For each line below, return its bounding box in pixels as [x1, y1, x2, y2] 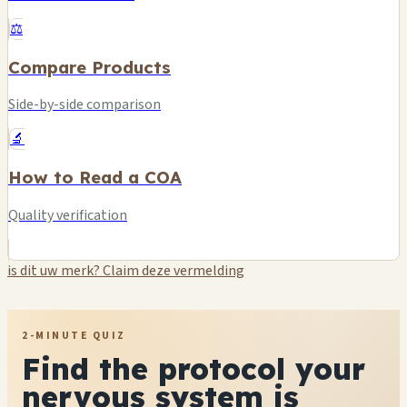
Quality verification [8, 204, 127, 225]
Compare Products [8, 55, 171, 78]
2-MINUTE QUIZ [22, 327, 126, 343]
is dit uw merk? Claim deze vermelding [7, 260, 244, 281]
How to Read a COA [8, 166, 182, 189]
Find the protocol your [22, 350, 365, 387]
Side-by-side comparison [8, 94, 161, 115]
